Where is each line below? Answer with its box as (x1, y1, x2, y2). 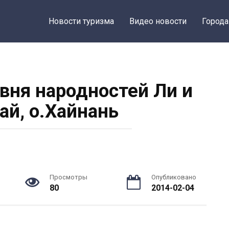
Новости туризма (49, 16, 114, 26)
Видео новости (129, 16, 187, 26)
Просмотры (49, 173, 87, 181)
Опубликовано (151, 173, 196, 181)
